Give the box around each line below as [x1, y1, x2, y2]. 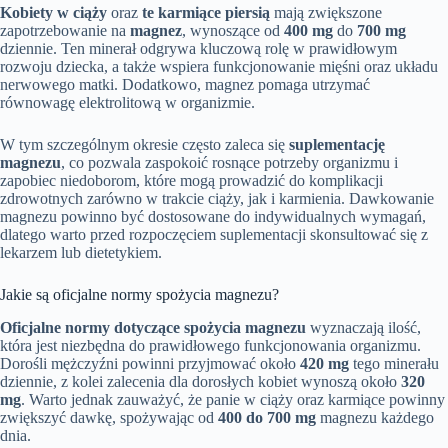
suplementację [289, 136, 385, 154]
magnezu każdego [316, 409, 434, 427]
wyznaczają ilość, [306, 319, 421, 337]
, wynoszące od [182, 22, 284, 40]
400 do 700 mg [218, 409, 316, 427]
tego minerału [349, 355, 439, 373]
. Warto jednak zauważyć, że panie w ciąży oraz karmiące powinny [21, 391, 445, 409]
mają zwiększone [270, 4, 382, 22]
